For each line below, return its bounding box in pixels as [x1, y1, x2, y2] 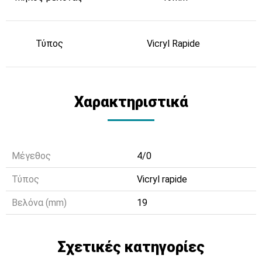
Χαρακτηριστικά [74, 92, 188, 111]
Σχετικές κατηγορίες [57, 237, 205, 256]
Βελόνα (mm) [12, 196, 67, 208]
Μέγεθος [12, 150, 51, 161]
